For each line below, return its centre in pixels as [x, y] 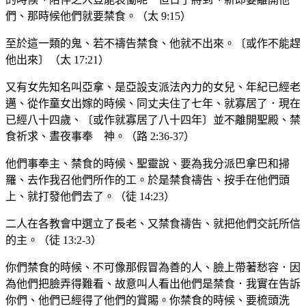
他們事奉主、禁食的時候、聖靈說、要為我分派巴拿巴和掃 [148, 164]
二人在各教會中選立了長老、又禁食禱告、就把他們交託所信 [153, 224]
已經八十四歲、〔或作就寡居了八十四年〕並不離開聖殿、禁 [153, 120]
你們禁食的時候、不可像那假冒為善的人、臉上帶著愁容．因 [153, 268]
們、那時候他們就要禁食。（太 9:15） [98, 16]
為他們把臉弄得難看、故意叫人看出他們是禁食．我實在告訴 [153, 284]
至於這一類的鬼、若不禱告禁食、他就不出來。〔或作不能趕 [153, 44]
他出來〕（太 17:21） [57, 60]
